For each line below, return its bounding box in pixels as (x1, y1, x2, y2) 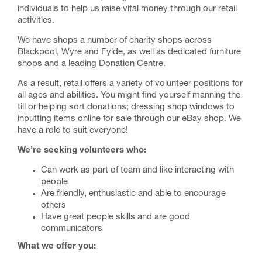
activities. (18, 16, 54, 25)
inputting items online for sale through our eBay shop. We (18, 115, 241, 123)
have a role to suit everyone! (18, 126, 128, 135)
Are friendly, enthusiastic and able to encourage (41, 189, 226, 198)
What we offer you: (18, 242, 96, 251)
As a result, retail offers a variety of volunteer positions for (18, 80, 243, 88)
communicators (41, 225, 102, 233)
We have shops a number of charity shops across (18, 36, 212, 45)
